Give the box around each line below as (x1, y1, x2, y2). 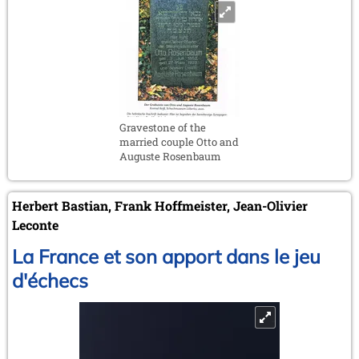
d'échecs (12, 268, 88, 292)
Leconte (12, 216, 58, 233)
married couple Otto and (119, 134, 239, 149)
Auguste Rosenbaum (119, 148, 221, 163)
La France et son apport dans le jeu (12, 244, 321, 268)
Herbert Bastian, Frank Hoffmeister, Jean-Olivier (12, 196, 308, 214)
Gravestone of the (119, 119, 206, 135)
